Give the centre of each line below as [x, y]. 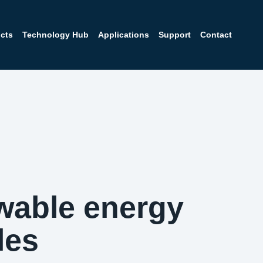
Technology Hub [56, 34]
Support [175, 34]
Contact [216, 34]
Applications [124, 34]
